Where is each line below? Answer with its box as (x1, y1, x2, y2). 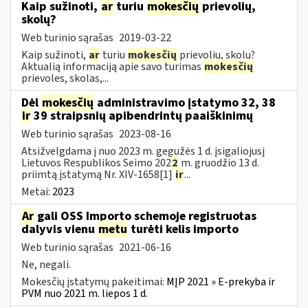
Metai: (21, 184, 52, 199)
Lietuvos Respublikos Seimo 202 (21, 155, 171, 170)
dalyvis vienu (21, 220, 98, 238)
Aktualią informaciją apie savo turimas (21, 58, 203, 74)
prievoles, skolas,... (21, 70, 109, 86)
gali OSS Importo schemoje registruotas (34, 207, 256, 225)
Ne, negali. (21, 256, 71, 272)
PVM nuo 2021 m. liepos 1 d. (21, 285, 148, 301)
